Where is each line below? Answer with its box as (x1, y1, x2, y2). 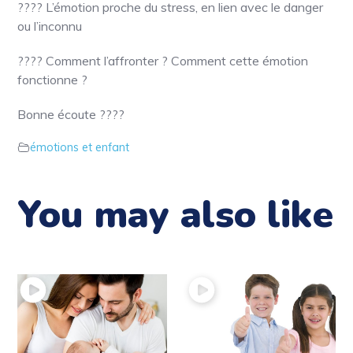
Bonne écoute (17, 106, 100, 122)
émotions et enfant (30, 139, 130, 154)
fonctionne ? (17, 71, 88, 87)
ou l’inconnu (17, 17, 83, 34)
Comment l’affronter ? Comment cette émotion (43, 52, 309, 69)
